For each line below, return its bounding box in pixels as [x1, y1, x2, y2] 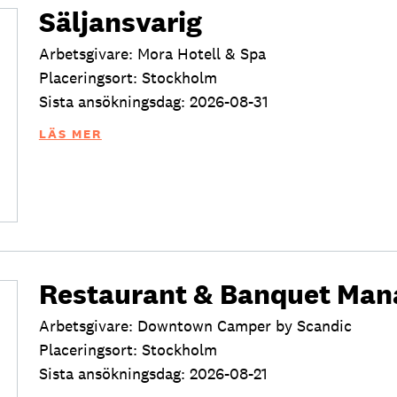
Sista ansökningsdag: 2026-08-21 [38, 363, 268, 385]
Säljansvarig [38, 3, 202, 40]
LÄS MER [38, 125, 102, 142]
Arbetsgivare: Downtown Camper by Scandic [38, 315, 352, 337]
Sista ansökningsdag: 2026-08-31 [38, 90, 269, 112]
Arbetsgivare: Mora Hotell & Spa [38, 43, 266, 64]
